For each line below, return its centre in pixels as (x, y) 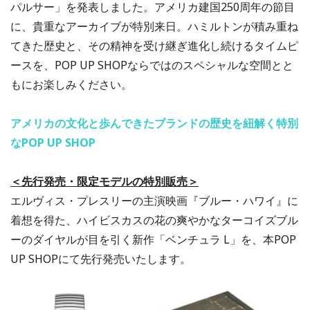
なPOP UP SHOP (53, 143)
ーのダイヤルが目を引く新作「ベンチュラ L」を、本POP (153, 240)
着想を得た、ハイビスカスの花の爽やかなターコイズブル (154, 220)
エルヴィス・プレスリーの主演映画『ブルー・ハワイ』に (154, 201)
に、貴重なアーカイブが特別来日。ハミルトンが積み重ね (154, 27)
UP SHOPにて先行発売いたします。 (101, 259)
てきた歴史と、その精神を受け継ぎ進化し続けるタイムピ (154, 46)
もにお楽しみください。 (71, 85)
